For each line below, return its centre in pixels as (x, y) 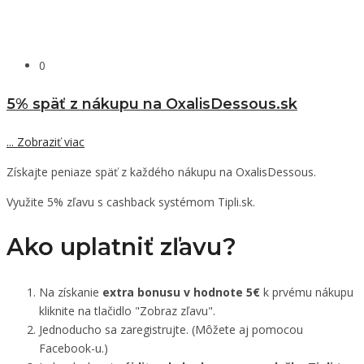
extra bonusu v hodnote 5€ (181, 292)
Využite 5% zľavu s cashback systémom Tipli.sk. (131, 202)
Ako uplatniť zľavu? (121, 247)
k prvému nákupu (307, 292)
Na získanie (71, 292)
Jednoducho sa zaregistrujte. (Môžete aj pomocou (171, 330)
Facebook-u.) (74, 349)
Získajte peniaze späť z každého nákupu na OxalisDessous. (161, 172)
